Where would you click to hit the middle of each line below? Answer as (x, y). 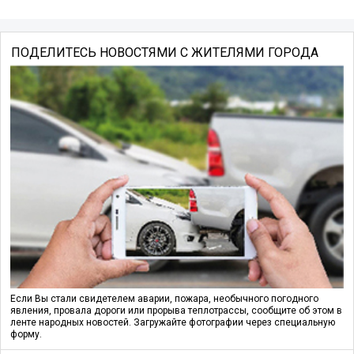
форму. (26, 334)
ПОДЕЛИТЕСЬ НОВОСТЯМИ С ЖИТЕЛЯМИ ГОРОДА (164, 52)
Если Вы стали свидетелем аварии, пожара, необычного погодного (164, 298)
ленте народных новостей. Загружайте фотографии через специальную (173, 322)
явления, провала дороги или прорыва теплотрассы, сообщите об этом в (176, 310)
